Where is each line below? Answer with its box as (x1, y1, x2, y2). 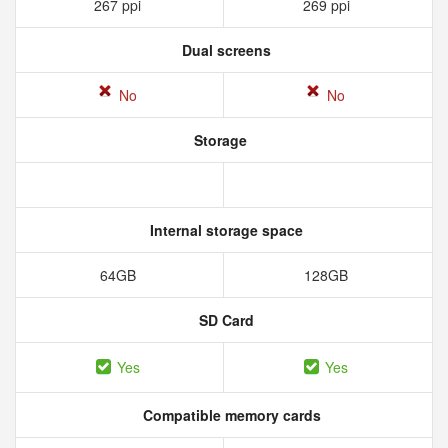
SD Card (194, 310, 254, 330)
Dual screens (177, 40, 271, 60)
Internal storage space (145, 220, 303, 240)
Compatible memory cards (139, 405, 321, 425)
